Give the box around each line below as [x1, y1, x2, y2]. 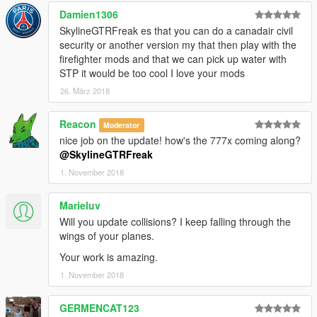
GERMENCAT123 [59, 300, 139, 315]
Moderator [103, 119, 140, 130]
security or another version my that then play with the [59, 37, 296, 52]
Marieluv [59, 197, 100, 212]
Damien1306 [59, 6, 118, 21]
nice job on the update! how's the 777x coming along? [59, 132, 301, 147]
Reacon [59, 116, 96, 131]
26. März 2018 [60, 84, 110, 96]
